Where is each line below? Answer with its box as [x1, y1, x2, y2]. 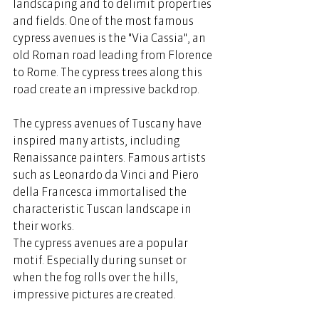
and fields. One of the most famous [13, 13, 196, 28]
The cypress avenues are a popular [13, 235, 190, 250]
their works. [13, 218, 78, 233]
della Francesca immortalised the [13, 184, 189, 199]
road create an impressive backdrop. [13, 81, 202, 96]
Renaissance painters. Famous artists [13, 150, 208, 164]
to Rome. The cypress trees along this [13, 64, 204, 79]
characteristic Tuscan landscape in [13, 201, 194, 216]
